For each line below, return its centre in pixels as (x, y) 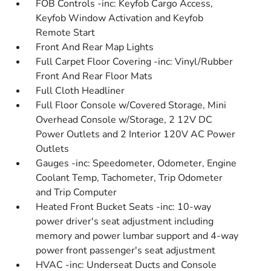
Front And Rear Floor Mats (94, 76)
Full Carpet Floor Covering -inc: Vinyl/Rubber (135, 62)
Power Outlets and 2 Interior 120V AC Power (136, 134)
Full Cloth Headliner (80, 91)
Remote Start (66, 33)
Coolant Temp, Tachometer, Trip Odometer (129, 178)
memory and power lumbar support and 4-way (137, 236)
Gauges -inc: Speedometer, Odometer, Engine (136, 163)
